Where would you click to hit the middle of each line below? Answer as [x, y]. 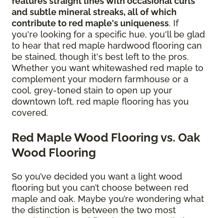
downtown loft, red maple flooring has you [100, 102]
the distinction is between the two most [94, 210]
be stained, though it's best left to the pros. [100, 57]
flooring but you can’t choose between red [100, 188]
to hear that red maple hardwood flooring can [107, 46]
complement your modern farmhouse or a [100, 79]
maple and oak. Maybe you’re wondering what [108, 199]
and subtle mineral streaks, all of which [94, 12]
